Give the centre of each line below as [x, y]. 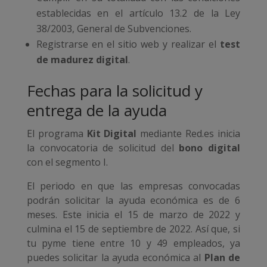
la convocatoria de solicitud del [103, 148]
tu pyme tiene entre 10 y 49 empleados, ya [133, 243]
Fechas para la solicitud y [114, 91]
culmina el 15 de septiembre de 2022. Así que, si [133, 229]
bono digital [210, 148]
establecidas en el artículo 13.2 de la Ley [138, 13]
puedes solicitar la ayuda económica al [115, 258]
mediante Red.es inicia [189, 134]
